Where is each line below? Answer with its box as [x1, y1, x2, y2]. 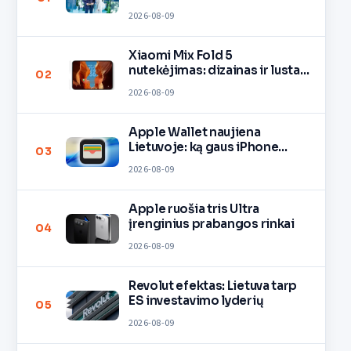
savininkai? [128, 154, 195, 169]
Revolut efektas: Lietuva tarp [128, 277, 298, 293]
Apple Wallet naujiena [128, 124, 261, 139]
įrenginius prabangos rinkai [128, 215, 295, 231]
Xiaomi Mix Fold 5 [128, 48, 233, 63]
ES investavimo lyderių [128, 292, 264, 308]
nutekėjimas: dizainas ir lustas [128, 63, 307, 78]
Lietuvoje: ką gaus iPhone [128, 139, 279, 154]
